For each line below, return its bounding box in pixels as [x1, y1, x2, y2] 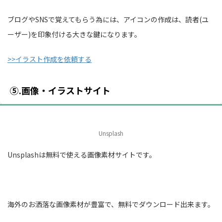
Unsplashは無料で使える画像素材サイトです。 [7, 149, 156, 160]
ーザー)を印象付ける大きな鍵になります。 [7, 29, 141, 39]
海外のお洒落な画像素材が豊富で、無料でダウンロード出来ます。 [7, 199, 215, 209]
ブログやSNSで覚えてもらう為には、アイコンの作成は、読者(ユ [7, 14, 209, 24]
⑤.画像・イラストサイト [10, 83, 111, 97]
